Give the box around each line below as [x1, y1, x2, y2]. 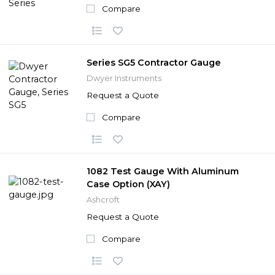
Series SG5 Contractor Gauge [87, 56, 221, 68]
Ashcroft [87, 195, 120, 204]
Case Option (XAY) [87, 178, 170, 190]
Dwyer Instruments [87, 73, 161, 83]
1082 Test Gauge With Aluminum [87, 165, 239, 177]
